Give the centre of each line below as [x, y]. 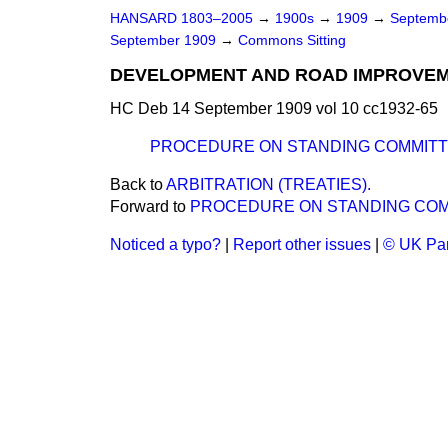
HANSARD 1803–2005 [181, 18]
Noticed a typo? [165, 244]
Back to [138, 184]
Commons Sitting [292, 40]
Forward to [150, 206]
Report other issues [302, 244]
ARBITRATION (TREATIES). [268, 184]
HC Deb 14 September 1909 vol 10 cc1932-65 [274, 108]
